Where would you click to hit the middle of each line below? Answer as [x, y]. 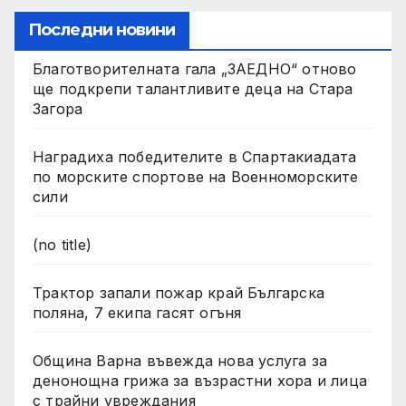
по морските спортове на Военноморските [196, 176]
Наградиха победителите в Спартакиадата [195, 156]
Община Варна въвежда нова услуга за [180, 360]
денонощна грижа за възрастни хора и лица [200, 380]
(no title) [62, 244]
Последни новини [102, 29]
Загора [58, 108]
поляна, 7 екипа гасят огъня [137, 312]
